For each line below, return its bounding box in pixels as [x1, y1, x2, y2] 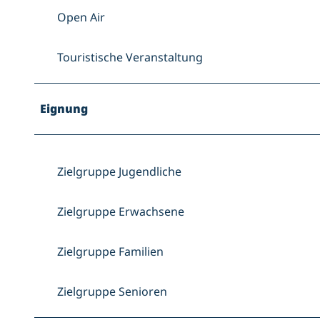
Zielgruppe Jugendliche [57, 164, 181, 180]
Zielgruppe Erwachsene [57, 204, 184, 220]
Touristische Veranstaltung [57, 49, 203, 66]
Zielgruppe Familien [57, 244, 164, 260]
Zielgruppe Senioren [57, 284, 167, 300]
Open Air [57, 9, 105, 26]
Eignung [40, 101, 88, 117]
